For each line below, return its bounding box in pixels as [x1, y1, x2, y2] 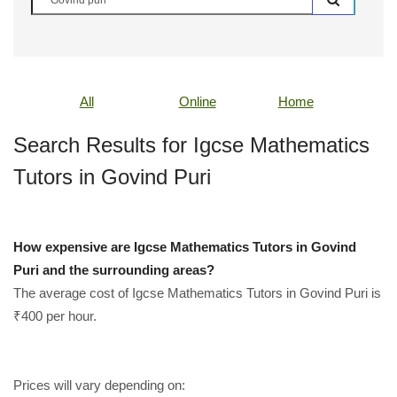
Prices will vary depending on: [13, 378, 185, 393]
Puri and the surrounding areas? [13, 262, 214, 277]
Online [178, 94, 216, 109]
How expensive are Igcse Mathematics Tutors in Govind [13, 239, 356, 254]
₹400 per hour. [13, 308, 97, 323]
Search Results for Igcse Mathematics [13, 133, 370, 157]
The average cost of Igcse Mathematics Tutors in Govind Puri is [13, 285, 381, 300]
